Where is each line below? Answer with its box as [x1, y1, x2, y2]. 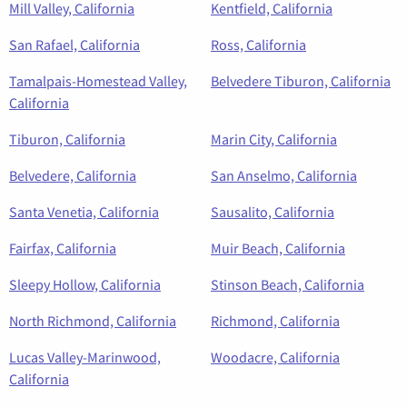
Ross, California [211, 35, 306, 55]
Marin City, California [211, 130, 337, 149]
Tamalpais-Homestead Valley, [9, 72, 187, 91]
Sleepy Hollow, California [9, 275, 161, 294]
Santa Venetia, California [9, 203, 159, 222]
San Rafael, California [9, 35, 140, 55]
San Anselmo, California [211, 166, 357, 185]
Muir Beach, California [211, 239, 345, 258]
